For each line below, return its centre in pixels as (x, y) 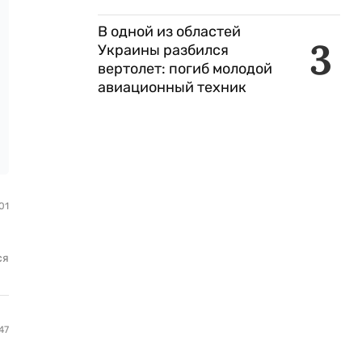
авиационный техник (172, 87)
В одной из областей (169, 32)
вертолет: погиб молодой (185, 69)
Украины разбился (163, 50)
